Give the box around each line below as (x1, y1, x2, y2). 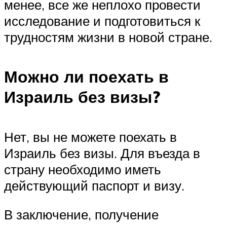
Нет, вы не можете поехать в (4, 128, 177, 145)
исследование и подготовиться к (4, 12, 200, 29)
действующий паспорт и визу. (4, 177, 184, 194)
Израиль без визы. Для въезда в (4, 144, 200, 161)
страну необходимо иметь (4, 161, 161, 177)
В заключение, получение (4, 206, 159, 223)
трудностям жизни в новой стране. (4, 28, 212, 45)
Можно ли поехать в (4, 66, 169, 87)
